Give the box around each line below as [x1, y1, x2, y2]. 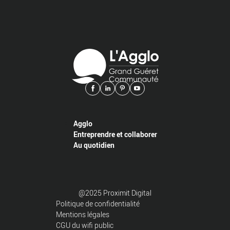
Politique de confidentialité [56, 199, 140, 208]
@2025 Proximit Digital [79, 188, 151, 198]
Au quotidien [73, 140, 114, 150]
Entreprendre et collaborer [73, 129, 157, 139]
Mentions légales [56, 209, 109, 219]
